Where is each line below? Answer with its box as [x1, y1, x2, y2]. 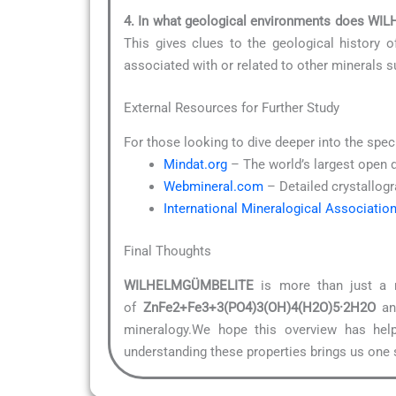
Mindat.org [164, 156, 227, 173]
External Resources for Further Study [124, 99, 339, 116]
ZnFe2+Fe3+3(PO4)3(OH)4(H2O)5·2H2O [142, 300, 376, 316]
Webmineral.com [164, 179, 263, 195]
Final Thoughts [124, 242, 211, 259]
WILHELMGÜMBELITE [124, 278, 254, 294]
